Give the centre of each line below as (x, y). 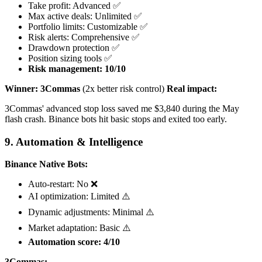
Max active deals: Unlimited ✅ (85, 16)
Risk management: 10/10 (77, 69)
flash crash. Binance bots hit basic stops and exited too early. (116, 119)
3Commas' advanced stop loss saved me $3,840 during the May (122, 108)
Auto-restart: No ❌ (63, 184)
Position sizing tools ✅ (70, 58)
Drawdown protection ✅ (74, 48)
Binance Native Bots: (46, 164)
